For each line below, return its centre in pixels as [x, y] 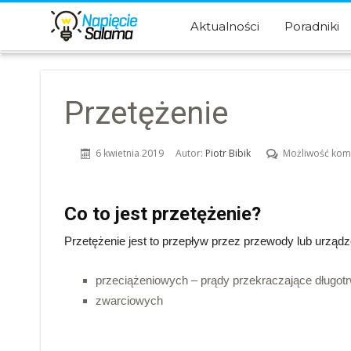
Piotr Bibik [228, 153]
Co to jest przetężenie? [163, 214]
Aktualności [225, 26]
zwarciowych [129, 300]
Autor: [190, 153]
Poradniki [312, 26]
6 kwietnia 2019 [130, 153]
